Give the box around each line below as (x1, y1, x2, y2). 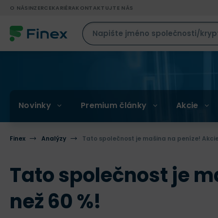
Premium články (80, 99, 147, 111)
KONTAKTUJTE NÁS (75, 4, 133, 12)
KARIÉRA (51, 4, 76, 12)
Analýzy (41, 134, 66, 143)
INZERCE (28, 4, 52, 12)
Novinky (18, 99, 52, 111)
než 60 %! (10, 188, 101, 215)
